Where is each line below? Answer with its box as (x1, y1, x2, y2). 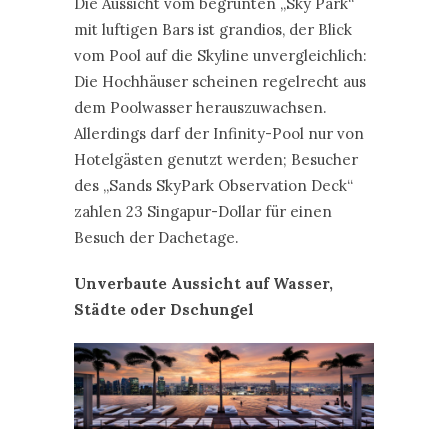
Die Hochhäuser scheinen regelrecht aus (74, 72, 366, 92)
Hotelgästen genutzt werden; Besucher (74, 150, 358, 170)
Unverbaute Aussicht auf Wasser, (74, 274, 333, 294)
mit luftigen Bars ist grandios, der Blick (74, 20, 352, 40)
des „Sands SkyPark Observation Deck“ (74, 176, 353, 196)
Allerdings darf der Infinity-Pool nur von (74, 124, 364, 144)
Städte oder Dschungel (74, 300, 254, 320)
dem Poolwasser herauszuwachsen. (74, 98, 327, 118)
